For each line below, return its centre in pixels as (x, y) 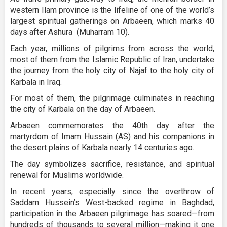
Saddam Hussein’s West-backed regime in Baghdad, (112, 203)
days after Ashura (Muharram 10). (70, 32)
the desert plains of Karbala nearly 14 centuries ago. (102, 148)
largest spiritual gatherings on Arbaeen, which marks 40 (112, 21)
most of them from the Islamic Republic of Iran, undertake (112, 60)
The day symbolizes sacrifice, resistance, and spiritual (112, 164)
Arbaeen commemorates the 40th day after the (112, 126)
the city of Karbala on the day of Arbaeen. (83, 109)
